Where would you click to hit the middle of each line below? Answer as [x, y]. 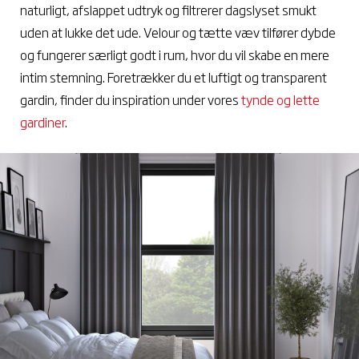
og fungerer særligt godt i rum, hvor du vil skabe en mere [175, 54]
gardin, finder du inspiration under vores [129, 99]
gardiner [42, 121]
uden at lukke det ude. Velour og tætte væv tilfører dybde [178, 32]
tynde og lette [279, 99]
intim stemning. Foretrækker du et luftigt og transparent [173, 77]
